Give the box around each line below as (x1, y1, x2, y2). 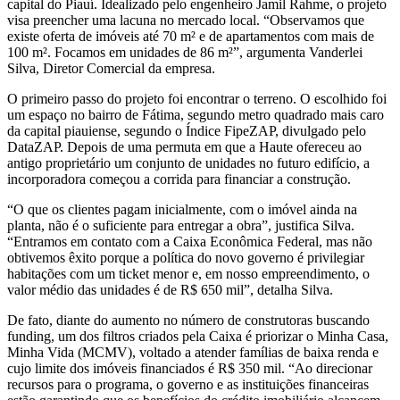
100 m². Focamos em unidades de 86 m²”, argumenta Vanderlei (7, 45, 362, 61)
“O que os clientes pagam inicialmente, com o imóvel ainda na (7, 202, 357, 218)
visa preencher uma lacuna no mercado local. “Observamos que (7, 12, 364, 29)
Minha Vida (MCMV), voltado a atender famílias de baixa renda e (7, 345, 379, 361)
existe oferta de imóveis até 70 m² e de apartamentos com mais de (7, 29, 374, 45)
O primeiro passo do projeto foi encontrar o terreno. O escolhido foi (7, 91, 387, 107)
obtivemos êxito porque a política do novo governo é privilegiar (7, 250, 364, 266)
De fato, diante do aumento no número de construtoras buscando (7, 312, 370, 329)
